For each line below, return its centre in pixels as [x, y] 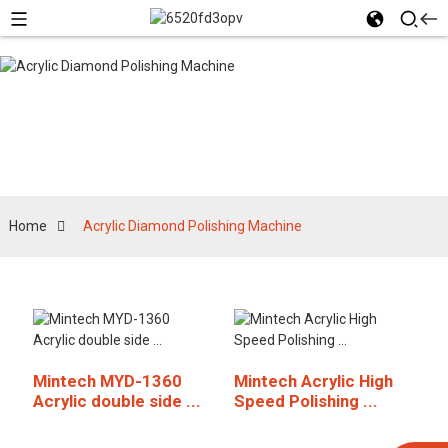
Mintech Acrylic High [313, 381]
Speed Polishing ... [305, 401]
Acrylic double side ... [116, 401]
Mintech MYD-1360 [107, 381]
